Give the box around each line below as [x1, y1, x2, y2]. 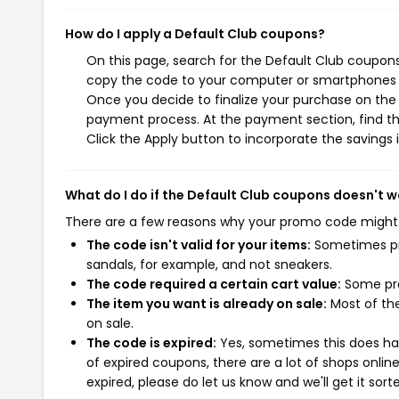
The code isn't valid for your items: [86, 236, 311, 254]
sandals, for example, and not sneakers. [86, 256, 332, 273]
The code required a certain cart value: [86, 275, 341, 293]
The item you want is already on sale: [86, 295, 327, 313]
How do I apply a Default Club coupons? [65, 25, 325, 43]
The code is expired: [86, 334, 216, 352]
